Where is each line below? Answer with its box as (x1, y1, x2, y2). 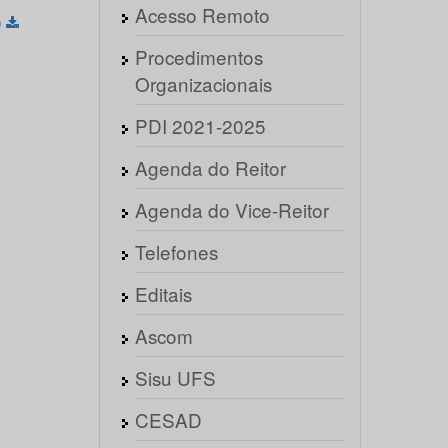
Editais (134, 280, 192, 307)
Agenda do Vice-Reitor (134, 196, 329, 223)
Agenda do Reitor (134, 154, 286, 181)
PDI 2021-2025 (134, 112, 266, 139)
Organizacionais (134, 70, 272, 97)
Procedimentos (134, 43, 263, 70)
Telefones (134, 238, 218, 265)
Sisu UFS (134, 364, 216, 391)
